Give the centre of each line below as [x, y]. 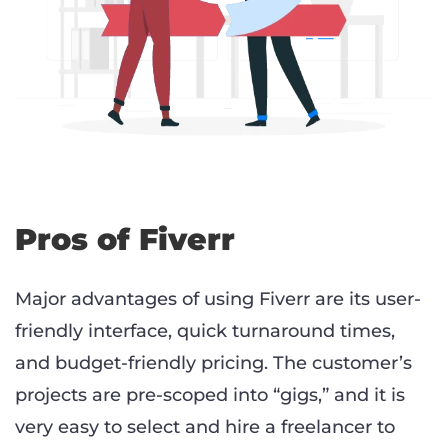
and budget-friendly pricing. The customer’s [213, 363]
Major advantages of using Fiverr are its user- [218, 299]
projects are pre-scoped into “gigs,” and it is [210, 395]
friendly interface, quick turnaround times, [205, 331]
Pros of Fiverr [125, 240]
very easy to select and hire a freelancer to [205, 427]
